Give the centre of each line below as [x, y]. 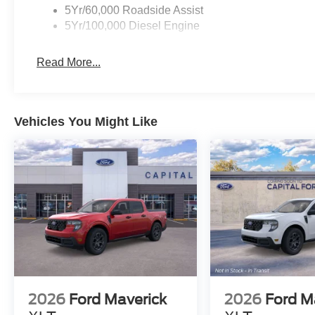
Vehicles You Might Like [86, 122]
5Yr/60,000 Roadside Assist [134, 11]
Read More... [69, 63]
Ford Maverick [118, 300]
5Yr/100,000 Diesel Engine [133, 26]
